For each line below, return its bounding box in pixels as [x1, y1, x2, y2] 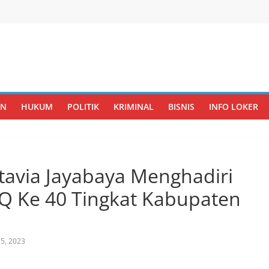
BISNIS [168, 101, 195, 112]
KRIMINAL [113, 101, 154, 112]
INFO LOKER [209, 101, 258, 112]
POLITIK [67, 101, 99, 112]
